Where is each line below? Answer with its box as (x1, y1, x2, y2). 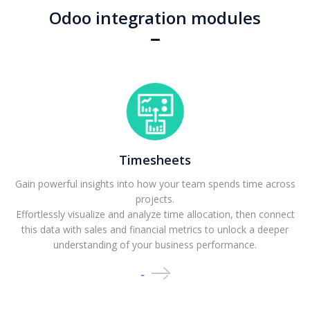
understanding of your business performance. (53, 237, 257, 251)
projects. (136, 192, 174, 206)
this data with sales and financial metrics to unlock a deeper (21, 222, 289, 236)
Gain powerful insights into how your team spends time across (15, 176, 295, 190)
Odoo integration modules (49, 6, 261, 29)
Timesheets (119, 151, 191, 168)
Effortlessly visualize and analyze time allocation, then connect (15, 207, 295, 221)
